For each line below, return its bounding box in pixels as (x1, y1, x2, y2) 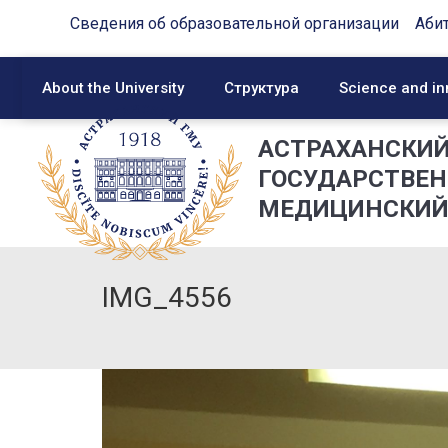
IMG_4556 (102, 281, 232, 314)
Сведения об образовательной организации (70, 14, 399, 33)
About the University (42, 79, 184, 97)
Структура (224, 79, 299, 97)
